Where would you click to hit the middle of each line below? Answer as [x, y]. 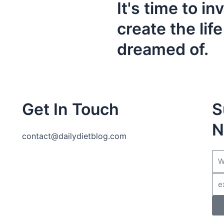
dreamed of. [163, 49]
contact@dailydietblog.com [74, 136]
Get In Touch [70, 109]
